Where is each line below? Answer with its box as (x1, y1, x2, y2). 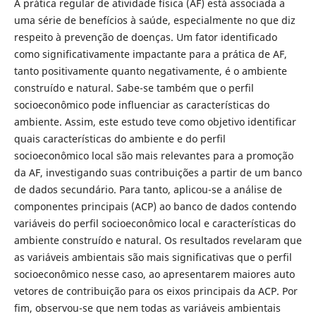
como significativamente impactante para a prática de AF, (13, 47, 287, 61)
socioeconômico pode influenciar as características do (13, 97, 269, 111)
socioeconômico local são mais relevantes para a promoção (13, 148, 293, 162)
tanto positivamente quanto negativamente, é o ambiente (13, 63, 287, 78)
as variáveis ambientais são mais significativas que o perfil (13, 250, 292, 264)
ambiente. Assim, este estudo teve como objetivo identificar (13, 114, 296, 128)
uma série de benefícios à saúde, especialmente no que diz (13, 13, 296, 27)
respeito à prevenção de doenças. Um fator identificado (13, 30, 277, 44)
